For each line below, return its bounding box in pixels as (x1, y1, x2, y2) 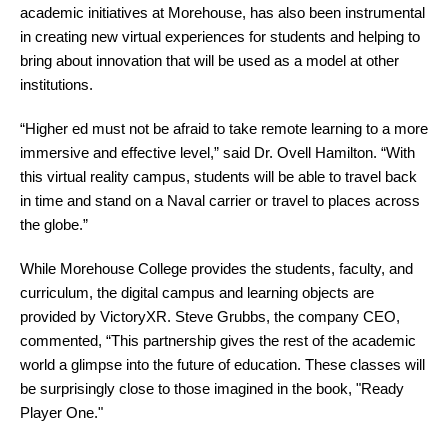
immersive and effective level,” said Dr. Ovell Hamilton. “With (20, 144, 415, 161)
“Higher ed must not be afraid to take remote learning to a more (20, 120, 428, 137)
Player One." (20, 404, 103, 421)
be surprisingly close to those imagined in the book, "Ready (20, 380, 404, 397)
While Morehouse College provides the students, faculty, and (20, 260, 413, 277)
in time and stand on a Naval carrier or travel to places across (20, 192, 420, 209)
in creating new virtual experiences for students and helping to (20, 28, 420, 45)
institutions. (20, 76, 97, 93)
